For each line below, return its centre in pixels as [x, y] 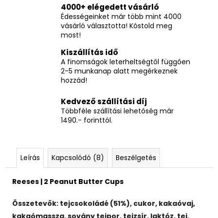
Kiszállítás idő [90, 52]
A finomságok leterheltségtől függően [126, 62]
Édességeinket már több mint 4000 [121, 16]
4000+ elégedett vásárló [110, 7]
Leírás [30, 157]
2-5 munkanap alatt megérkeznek [119, 71]
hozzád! [74, 80]
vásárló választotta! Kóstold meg [117, 26]
